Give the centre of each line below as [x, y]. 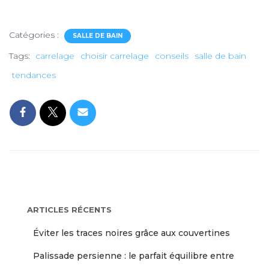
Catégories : [35, 35]
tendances [34, 75]
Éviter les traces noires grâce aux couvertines [131, 233]
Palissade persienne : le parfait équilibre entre [134, 256]
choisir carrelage [115, 56]
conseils [172, 56]
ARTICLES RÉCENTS [69, 210]
